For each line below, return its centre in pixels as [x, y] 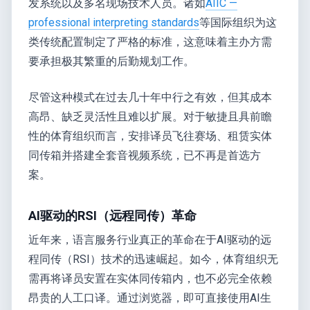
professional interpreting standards [114, 22]
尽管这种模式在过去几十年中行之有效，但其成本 [150, 97]
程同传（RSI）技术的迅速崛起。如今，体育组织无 [153, 259]
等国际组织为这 [238, 22]
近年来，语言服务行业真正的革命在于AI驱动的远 [150, 239]
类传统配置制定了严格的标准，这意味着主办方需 [150, 42]
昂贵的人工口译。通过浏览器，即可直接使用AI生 [150, 298]
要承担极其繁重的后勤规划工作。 [111, 61]
